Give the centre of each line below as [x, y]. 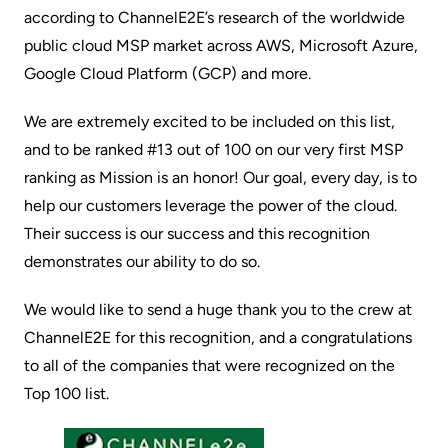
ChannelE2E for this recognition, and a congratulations [218, 337]
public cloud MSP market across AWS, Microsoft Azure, [221, 45]
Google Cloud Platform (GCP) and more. [167, 73]
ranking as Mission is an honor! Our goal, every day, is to [220, 177]
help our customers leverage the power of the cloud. [210, 205]
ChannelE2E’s [166, 17]
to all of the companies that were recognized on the [209, 365]
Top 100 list [65, 393]
